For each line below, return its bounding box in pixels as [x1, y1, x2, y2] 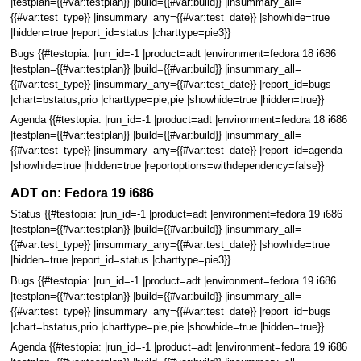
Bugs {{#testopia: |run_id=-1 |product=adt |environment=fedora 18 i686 [10, 48, 336, 60]
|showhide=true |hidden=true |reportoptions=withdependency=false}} [10, 160, 324, 172]
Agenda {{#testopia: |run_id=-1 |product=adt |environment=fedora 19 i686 [10, 341, 347, 353]
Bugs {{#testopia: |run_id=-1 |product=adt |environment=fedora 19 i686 [10, 275, 336, 287]
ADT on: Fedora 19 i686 [10, 185, 154, 201]
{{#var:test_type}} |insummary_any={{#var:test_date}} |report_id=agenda [10, 144, 342, 156]
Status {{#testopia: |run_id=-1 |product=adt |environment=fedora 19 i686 [10, 209, 342, 221]
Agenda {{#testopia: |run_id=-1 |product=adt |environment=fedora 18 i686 [10, 114, 347, 126]
